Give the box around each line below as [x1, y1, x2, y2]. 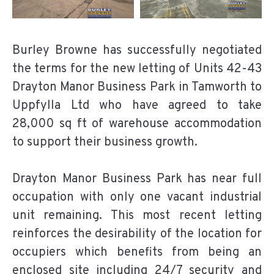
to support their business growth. [12, 134, 198, 150]
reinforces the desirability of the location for [12, 226, 262, 242]
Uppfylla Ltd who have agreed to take [12, 97, 262, 114]
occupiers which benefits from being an [12, 244, 262, 261]
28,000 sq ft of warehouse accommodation [12, 116, 262, 132]
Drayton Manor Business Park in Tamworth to [12, 79, 262, 95]
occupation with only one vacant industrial [12, 189, 262, 206]
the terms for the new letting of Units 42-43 [12, 61, 262, 77]
